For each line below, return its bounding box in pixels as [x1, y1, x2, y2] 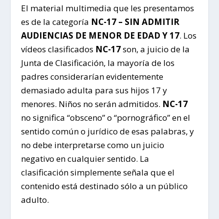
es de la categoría [21, 16, 91, 28]
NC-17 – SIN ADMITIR [90, 16, 179, 28]
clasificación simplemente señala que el [21, 167, 175, 178]
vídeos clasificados [21, 44, 95, 55]
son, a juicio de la [120, 44, 190, 55]
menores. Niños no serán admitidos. [21, 98, 162, 110]
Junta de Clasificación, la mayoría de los [21, 57, 175, 69]
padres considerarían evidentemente [21, 71, 163, 83]
